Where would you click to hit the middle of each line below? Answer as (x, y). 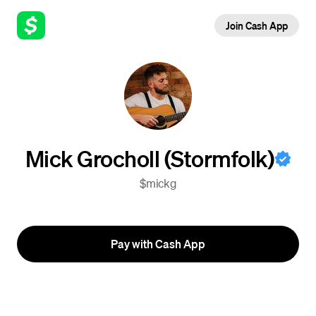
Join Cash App (256, 25)
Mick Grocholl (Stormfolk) (150, 158)
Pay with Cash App (158, 244)
